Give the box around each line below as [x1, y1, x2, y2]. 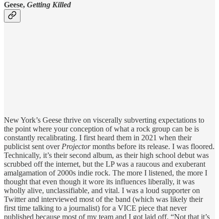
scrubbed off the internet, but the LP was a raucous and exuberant [4, 160, 205, 169]
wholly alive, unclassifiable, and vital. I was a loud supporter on [4, 186, 200, 195]
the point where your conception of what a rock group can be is [4, 125, 199, 133]
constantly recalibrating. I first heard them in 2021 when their [4, 133, 192, 142]
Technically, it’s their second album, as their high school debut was [4, 151, 209, 160]
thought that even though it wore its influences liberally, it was [4, 177, 195, 186]
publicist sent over [4, 142, 62, 151]
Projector [62, 142, 90, 151]
